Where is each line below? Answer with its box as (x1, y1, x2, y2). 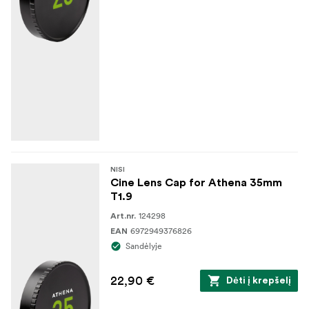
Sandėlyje (126, 240, 162, 251)
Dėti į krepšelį (226, 275, 291, 286)
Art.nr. (110, 211, 136, 220)
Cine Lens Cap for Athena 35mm (110, 177, 282, 188)
